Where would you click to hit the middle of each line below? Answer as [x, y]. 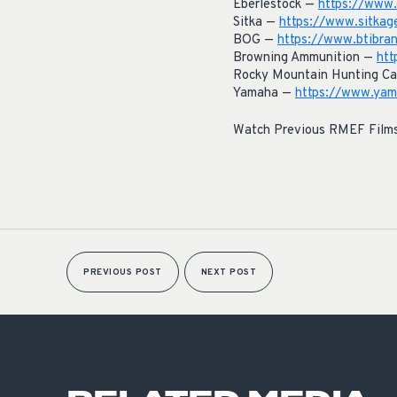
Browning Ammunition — [305, 58]
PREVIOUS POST [123, 273]
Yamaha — [264, 93]
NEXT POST [228, 273]
